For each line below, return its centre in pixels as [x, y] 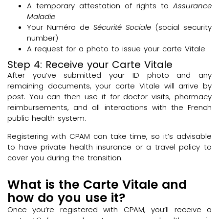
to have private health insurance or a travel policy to [109, 147]
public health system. [47, 118]
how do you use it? [66, 197]
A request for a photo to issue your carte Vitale [116, 49]
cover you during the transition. [65, 157]
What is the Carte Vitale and [97, 184]
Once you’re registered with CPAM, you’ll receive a [109, 209]
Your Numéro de [60, 27]
